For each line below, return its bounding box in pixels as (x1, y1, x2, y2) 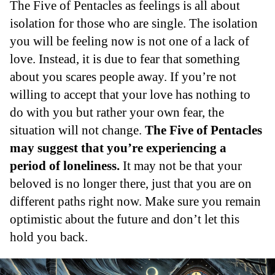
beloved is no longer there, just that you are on (10, 176, 252, 191)
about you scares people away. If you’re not (10, 69, 236, 84)
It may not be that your (120, 158, 242, 173)
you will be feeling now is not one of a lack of (10, 34, 249, 48)
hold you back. (10, 230, 88, 244)
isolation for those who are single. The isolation (10, 16, 258, 31)
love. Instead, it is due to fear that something (10, 52, 240, 66)
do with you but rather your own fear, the (10, 105, 224, 120)
